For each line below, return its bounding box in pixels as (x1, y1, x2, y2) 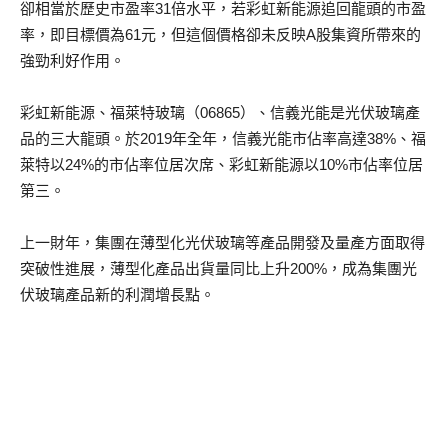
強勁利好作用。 (20, 52, 125, 69)
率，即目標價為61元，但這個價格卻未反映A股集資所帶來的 (20, 26, 421, 43)
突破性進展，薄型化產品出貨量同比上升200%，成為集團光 (20, 260, 417, 277)
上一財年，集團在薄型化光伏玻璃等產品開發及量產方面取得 (20, 234, 425, 251)
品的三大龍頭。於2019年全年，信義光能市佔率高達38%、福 (20, 130, 426, 147)
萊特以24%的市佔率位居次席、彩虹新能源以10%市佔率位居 (20, 156, 423, 173)
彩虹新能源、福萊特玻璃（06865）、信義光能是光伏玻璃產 (20, 104, 420, 121)
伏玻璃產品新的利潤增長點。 (20, 286, 215, 303)
